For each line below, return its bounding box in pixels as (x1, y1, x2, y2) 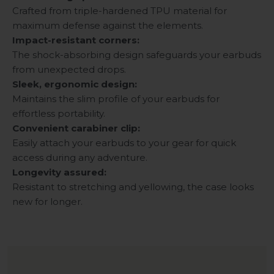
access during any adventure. (12, 152, 147, 164)
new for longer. (12, 196, 83, 208)
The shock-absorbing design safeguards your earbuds (12, 49, 261, 61)
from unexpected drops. (12, 64, 126, 76)
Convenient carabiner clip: (12, 122, 140, 135)
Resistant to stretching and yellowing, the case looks (12, 181, 254, 193)
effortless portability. (12, 108, 105, 120)
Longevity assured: (12, 166, 106, 179)
